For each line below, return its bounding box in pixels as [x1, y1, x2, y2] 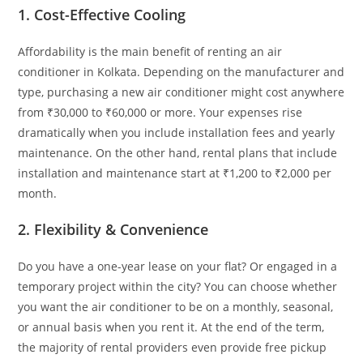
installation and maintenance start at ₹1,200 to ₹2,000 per [18, 165, 332, 181]
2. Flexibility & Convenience [18, 220, 209, 239]
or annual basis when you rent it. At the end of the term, [18, 319, 325, 335]
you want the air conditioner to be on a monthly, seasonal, [18, 299, 334, 314]
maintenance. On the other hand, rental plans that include [18, 145, 338, 160]
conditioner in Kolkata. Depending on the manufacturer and [18, 64, 345, 79]
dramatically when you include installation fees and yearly [18, 125, 335, 140]
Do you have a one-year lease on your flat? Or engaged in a [18, 258, 338, 274]
